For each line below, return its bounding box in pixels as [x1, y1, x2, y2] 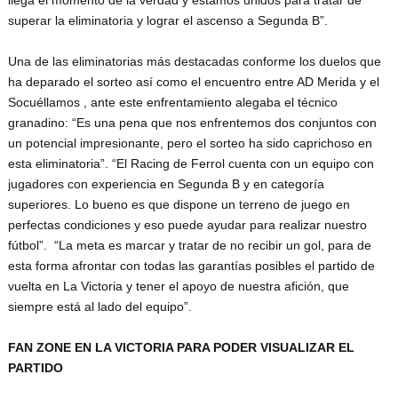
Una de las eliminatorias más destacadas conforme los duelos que [7, 54, 381, 69]
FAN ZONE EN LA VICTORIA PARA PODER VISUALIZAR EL [7, 340, 354, 355]
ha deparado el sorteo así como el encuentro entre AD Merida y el [7, 75, 379, 90]
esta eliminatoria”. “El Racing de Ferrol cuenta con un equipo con [7, 156, 374, 171]
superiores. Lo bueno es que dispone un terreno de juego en [7, 197, 350, 212]
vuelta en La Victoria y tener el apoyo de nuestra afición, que [7, 279, 349, 294]
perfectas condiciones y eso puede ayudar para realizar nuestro [7, 218, 367, 233]
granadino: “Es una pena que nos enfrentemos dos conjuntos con [7, 115, 377, 131]
